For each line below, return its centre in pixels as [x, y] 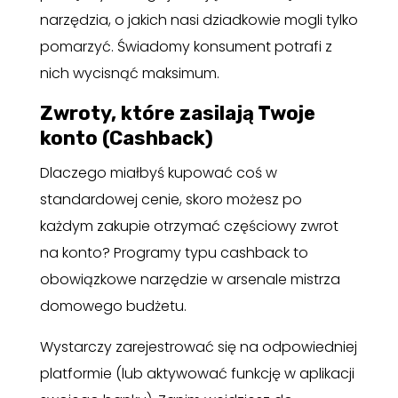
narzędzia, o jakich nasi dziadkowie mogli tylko [199, 20]
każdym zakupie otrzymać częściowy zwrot [189, 226]
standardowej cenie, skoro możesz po [171, 199]
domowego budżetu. [113, 306]
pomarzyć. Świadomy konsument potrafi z [186, 46]
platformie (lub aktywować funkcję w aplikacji [197, 373]
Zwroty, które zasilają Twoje [177, 113]
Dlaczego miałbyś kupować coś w [158, 172]
